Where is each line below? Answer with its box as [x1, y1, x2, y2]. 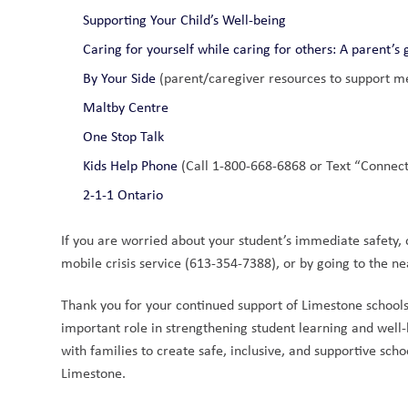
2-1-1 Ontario [83, 185, 164, 204]
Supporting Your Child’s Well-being [83, 10, 287, 29]
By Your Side [83, 68, 157, 87]
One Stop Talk [83, 127, 165, 146]
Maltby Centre [83, 97, 169, 117]
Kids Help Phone [83, 156, 178, 175]
